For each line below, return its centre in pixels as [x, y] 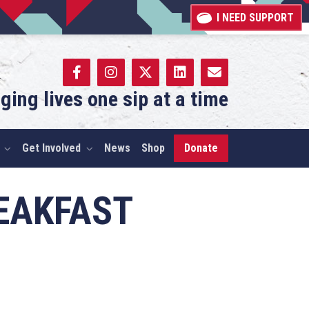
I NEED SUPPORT [255, 17]
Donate [201, 148]
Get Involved [51, 148]
